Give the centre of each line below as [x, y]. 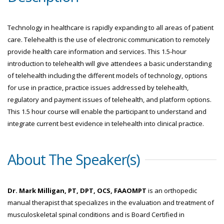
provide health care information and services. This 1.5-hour [97, 52]
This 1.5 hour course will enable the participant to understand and [107, 112]
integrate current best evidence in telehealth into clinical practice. [106, 124]
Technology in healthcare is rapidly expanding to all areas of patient [110, 28]
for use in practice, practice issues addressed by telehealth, [98, 88]
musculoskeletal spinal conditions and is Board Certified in [96, 215]
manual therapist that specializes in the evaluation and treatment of [111, 203]
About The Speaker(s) [74, 159]
